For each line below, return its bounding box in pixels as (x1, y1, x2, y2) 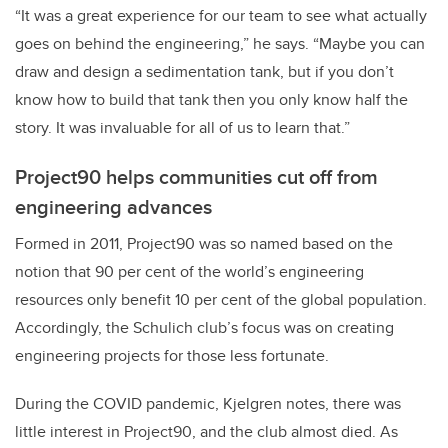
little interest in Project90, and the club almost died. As (15, 420, 398, 444)
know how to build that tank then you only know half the (15, 88, 408, 112)
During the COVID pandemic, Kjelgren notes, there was (15, 392, 401, 416)
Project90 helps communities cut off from (15, 162, 378, 192)
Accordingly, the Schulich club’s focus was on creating (15, 316, 394, 340)
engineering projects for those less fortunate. (15, 344, 333, 368)
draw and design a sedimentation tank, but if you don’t (15, 60, 394, 84)
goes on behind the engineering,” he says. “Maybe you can (15, 32, 425, 56)
